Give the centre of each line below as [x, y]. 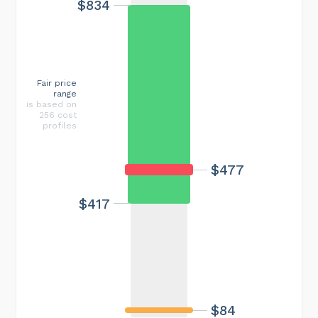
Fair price [57, 83]
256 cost [58, 115]
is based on [51, 104]
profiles [60, 125]
